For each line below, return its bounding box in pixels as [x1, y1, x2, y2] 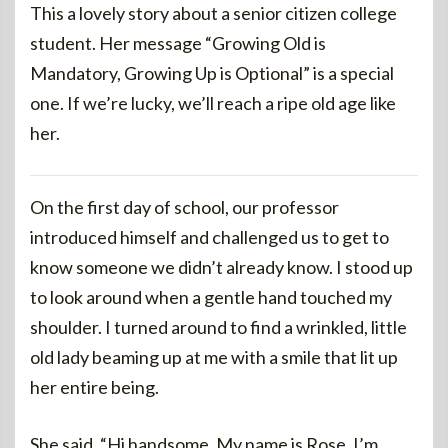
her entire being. [30, 376, 159, 398]
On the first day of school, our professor [30, 196, 339, 218]
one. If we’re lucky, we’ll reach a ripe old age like [30, 92, 396, 114]
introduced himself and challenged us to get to [30, 226, 389, 248]
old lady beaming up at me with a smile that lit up [30, 346, 398, 368]
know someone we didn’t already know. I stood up [30, 256, 413, 278]
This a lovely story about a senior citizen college [30, 2, 397, 24]
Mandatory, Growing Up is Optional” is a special [30, 62, 394, 84]
